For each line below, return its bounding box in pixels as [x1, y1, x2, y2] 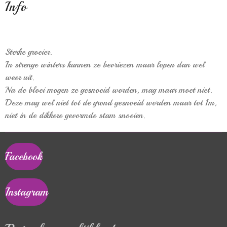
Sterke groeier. [5, 46, 52, 57]
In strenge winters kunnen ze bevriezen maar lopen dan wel [5, 59, 205, 70]
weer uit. [5, 71, 34, 83]
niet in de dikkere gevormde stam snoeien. [5, 109, 145, 121]
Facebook [5, 149, 43, 163]
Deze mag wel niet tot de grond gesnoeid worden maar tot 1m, [5, 97, 217, 108]
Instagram [5, 185, 48, 199]
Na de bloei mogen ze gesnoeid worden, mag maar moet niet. [5, 84, 212, 95]
